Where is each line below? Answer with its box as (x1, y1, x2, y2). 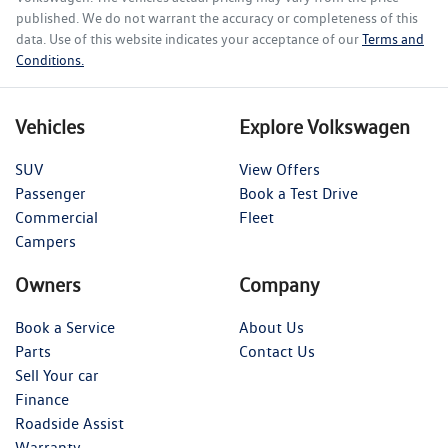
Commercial (15, 207, 98, 227)
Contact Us (239, 341, 315, 361)
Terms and (362, 30, 424, 47)
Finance (15, 389, 69, 409)
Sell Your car (15, 365, 99, 385)
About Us (239, 317, 304, 337)
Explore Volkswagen (239, 114, 410, 139)
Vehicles (15, 114, 85, 139)
